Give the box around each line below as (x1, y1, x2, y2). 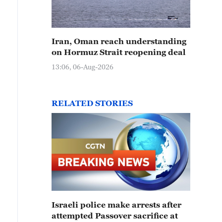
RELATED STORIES (52, 99, 133, 108)
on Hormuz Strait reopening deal (52, 48, 186, 56)
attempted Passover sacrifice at (52, 211, 178, 220)
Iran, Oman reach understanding (52, 37, 186, 46)
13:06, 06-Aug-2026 (52, 62, 113, 71)
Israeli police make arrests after (52, 200, 181, 209)
